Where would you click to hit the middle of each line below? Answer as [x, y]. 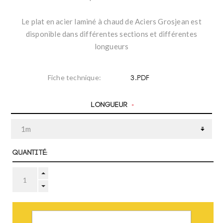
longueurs [111, 47]
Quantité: [30, 153]
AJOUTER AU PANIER [113, 215]
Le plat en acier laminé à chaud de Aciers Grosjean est [111, 22]
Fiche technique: [74, 78]
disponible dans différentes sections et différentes [111, 34]
